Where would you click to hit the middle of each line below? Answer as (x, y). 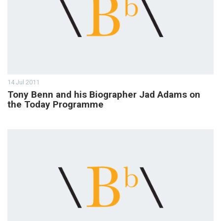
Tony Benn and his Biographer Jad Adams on (104, 94)
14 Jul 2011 (23, 82)
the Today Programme (55, 104)
